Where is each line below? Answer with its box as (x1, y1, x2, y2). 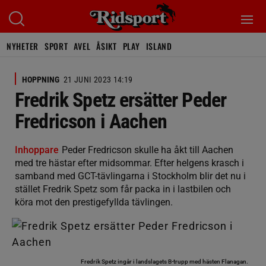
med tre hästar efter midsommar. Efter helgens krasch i (15, 157, 244, 169)
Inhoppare (15, 144, 59, 156)
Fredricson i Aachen (15, 109, 167, 133)
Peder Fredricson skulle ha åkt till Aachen (62, 144, 233, 156)
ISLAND (145, 40, 172, 52)
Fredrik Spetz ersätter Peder (15, 88, 227, 112)
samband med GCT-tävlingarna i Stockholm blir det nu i (15, 170, 246, 182)
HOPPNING (22, 75, 59, 84)
